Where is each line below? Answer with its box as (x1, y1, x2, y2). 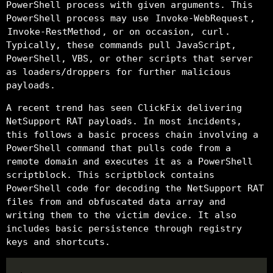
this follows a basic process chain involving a (6, 129, 258, 140)
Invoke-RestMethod (7, 26, 101, 37)
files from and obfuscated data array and (6, 196, 225, 207)
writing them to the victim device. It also (6, 209, 236, 221)
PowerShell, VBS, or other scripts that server (6, 52, 253, 64)
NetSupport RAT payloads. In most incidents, (6, 115, 242, 127)
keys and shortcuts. (6, 236, 110, 247)
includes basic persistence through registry (6, 222, 242, 234)
